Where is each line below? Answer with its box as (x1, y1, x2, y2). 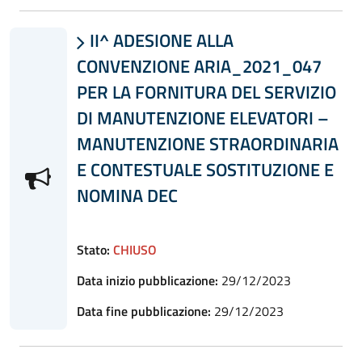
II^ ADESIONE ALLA (85, 27, 234, 53)
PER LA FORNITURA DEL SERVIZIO (76, 78, 336, 105)
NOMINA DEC (76, 182, 178, 208)
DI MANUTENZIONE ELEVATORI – (76, 104, 329, 131)
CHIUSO (112, 239, 157, 259)
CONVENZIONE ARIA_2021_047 (76, 53, 322, 79)
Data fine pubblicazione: (76, 301, 211, 321)
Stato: (76, 239, 110, 259)
